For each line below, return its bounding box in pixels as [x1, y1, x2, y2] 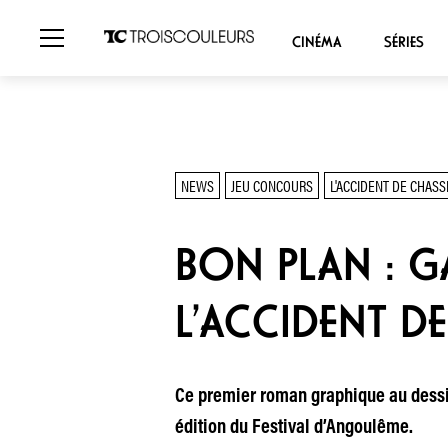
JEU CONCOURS [230, 174, 313, 197]
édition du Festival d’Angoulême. [174, 418, 413, 438]
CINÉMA [291, 32, 342, 51]
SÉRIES [383, 32, 424, 51]
